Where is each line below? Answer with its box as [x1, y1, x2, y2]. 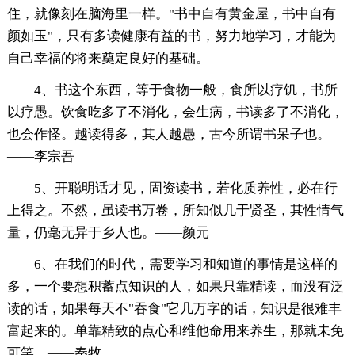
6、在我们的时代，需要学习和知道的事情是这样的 [33, 257, 338, 273]
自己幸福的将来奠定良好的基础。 [6, 51, 209, 67]
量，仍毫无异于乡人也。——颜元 [6, 225, 209, 241]
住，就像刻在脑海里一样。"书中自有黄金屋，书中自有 [6, 6, 336, 22]
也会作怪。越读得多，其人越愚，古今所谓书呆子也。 [6, 127, 330, 143]
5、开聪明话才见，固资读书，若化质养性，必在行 [33, 181, 338, 197]
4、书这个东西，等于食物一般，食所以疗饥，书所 [33, 82, 338, 98]
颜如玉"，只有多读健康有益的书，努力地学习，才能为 [6, 29, 336, 44]
